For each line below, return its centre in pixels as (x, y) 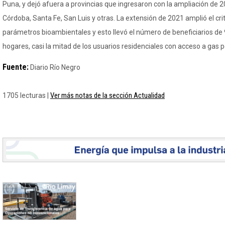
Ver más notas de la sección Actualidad (107, 95)
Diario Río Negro (54, 67)
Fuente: (16, 67)
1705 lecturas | (26, 95)
